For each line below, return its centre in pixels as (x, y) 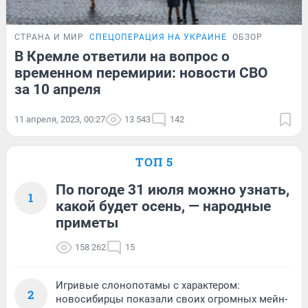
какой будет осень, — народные (163, 207)
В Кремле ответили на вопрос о (122, 57)
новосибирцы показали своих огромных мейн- (172, 299)
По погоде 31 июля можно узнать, (173, 190)
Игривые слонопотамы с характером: (148, 286)
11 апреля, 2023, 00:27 (60, 120)
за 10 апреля (58, 90)
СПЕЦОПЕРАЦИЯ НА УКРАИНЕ (158, 37)
